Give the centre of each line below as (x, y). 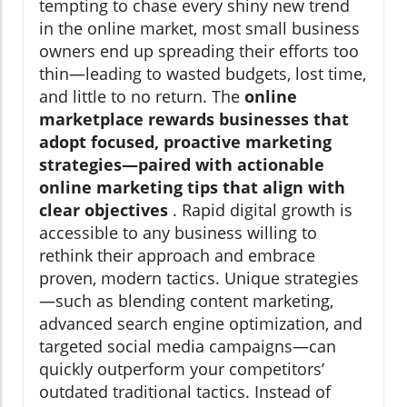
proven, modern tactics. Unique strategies (199, 278)
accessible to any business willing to (178, 233)
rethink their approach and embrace (177, 256)
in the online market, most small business (199, 29)
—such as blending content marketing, (186, 301)
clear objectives (104, 210)
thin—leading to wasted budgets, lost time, (203, 74)
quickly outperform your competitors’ (182, 369)
